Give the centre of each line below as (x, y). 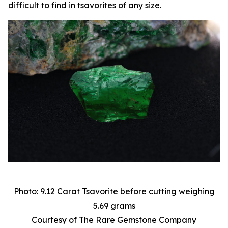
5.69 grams (114, 205)
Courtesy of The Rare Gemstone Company (114, 220)
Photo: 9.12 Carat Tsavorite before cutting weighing (114, 191)
